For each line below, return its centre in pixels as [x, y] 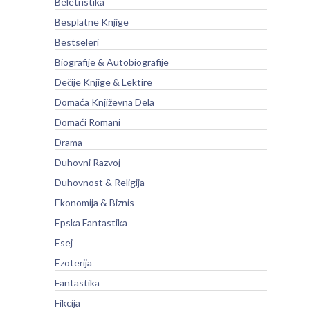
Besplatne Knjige [91, 21]
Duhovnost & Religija [99, 182]
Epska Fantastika [91, 222]
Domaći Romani [87, 122]
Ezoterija [73, 262]
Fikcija [67, 302]
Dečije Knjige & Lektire [103, 82]
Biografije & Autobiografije [111, 62]
